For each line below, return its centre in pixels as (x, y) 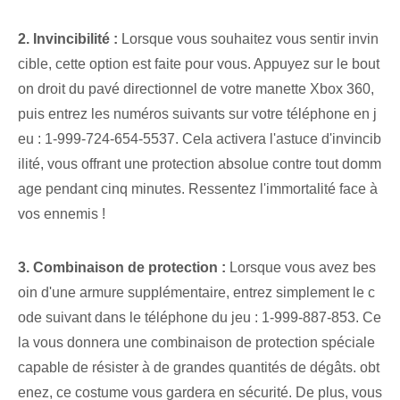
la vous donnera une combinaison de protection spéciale (196, 342)
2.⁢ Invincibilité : (68, 38)
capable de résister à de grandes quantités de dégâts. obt (199, 367)
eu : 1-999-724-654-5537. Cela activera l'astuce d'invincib (200, 138)
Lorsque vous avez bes (301, 267)
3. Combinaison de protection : (122, 267)
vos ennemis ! (62, 213)
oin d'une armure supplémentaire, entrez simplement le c (196, 292)
